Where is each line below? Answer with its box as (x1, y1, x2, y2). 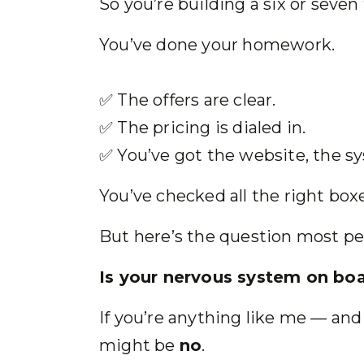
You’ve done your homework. (99, 35, 336, 54)
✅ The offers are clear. (99, 90, 276, 110)
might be (99, 336, 180, 355)
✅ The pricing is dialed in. (99, 118, 306, 137)
